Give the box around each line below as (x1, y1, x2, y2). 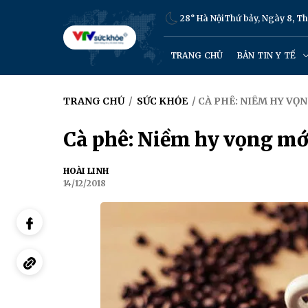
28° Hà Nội (179, 13, 224, 23)
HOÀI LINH (63, 166, 109, 176)
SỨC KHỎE (137, 95, 188, 107)
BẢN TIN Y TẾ (236, 50, 298, 60)
